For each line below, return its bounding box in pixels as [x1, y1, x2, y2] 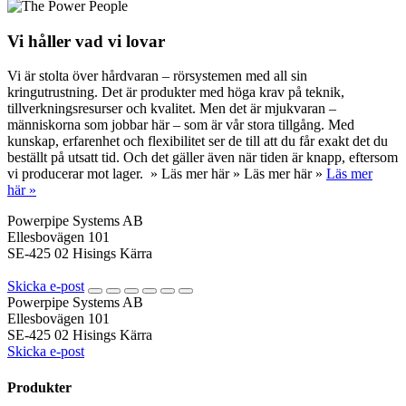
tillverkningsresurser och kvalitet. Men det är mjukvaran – [7, 101, 336, 117]
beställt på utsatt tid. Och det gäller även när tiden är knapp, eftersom [7, 150, 398, 166]
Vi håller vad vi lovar [7, 31, 165, 51]
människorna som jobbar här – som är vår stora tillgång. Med [7, 117, 354, 133]
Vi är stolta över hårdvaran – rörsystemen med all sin [7, 68, 307, 84]
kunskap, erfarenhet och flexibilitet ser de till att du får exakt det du [7, 133, 388, 150]
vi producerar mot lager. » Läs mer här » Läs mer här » [7, 166, 326, 182]
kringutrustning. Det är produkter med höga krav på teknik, [7, 84, 344, 101]
